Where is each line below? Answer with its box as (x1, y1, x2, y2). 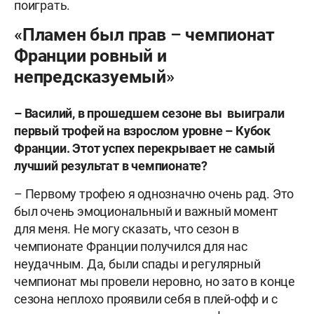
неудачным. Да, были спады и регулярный (14, 257, 261, 272)
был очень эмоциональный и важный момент (14, 204, 279, 219)
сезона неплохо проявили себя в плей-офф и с (14, 292, 278, 307)
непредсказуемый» (14, 67, 175, 88)
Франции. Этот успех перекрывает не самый (14, 141, 275, 156)
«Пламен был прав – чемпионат (14, 25, 275, 46)
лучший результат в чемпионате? (14, 158, 208, 174)
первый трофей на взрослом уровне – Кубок (14, 123, 271, 139)
